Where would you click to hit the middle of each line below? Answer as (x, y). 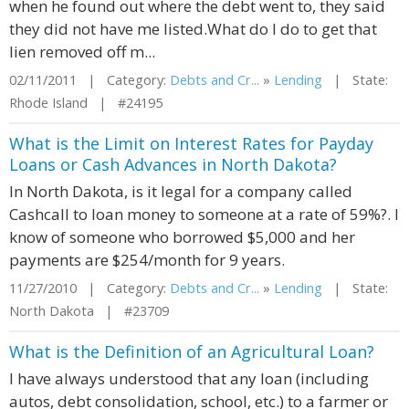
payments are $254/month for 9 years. (147, 260)
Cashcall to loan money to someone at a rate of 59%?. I (204, 214)
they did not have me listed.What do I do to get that (193, 29)
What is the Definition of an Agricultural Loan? (192, 351)
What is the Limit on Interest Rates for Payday (191, 143)
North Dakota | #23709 (89, 311)
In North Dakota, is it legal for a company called (181, 191)
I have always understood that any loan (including (189, 378)
